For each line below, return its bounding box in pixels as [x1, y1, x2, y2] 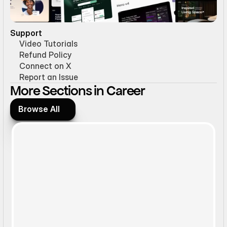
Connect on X [19, 60, 71, 71]
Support [10, 27, 42, 38]
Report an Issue [19, 71, 78, 82]
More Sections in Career [10, 82, 145, 99]
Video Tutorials [19, 38, 78, 49]
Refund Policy [19, 49, 71, 60]
